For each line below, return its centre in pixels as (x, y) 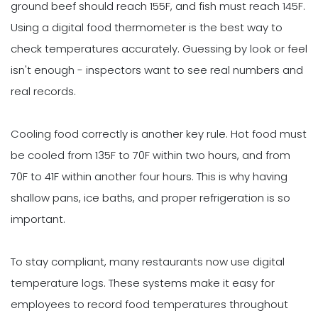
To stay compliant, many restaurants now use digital (148, 261)
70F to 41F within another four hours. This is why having (149, 176)
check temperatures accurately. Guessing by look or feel (159, 48)
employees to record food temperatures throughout (149, 304)
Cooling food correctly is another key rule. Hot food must (159, 133)
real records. (43, 91)
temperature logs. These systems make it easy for (143, 283)
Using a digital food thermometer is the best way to (147, 27)
